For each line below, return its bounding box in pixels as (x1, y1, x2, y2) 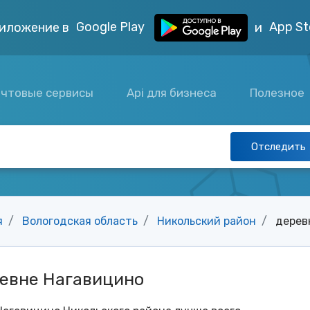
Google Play (76, 19, 147, 35)
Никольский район (157, 215, 256, 228)
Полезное (250, 85, 308, 100)
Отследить (251, 140, 306, 153)
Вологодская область (22, 215, 138, 228)
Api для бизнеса (127, 85, 217, 100)
